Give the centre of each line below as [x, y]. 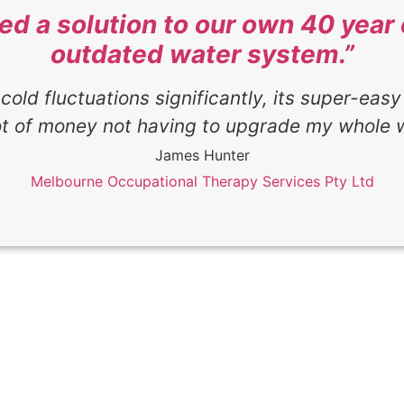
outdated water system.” [202, 55]
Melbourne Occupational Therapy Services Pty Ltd [202, 182]
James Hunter [202, 156]
